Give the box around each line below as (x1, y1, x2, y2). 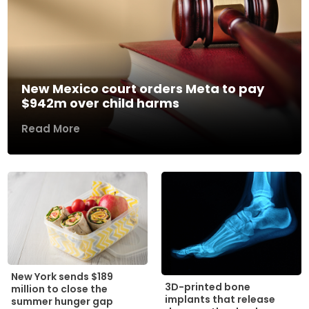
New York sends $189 (11, 269, 114, 283)
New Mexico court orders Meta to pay (21, 79, 265, 97)
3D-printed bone (165, 280, 250, 295)
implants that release (165, 292, 275, 307)
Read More (21, 121, 81, 136)
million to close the (11, 281, 108, 296)
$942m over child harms (21, 94, 180, 112)
